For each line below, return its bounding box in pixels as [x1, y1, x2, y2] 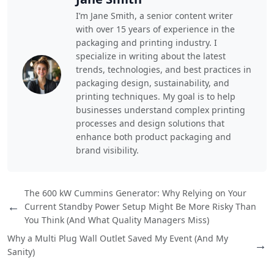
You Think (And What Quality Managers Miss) [24, 213, 209, 226]
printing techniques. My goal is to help [76, 90, 235, 102]
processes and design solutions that [76, 117, 224, 129]
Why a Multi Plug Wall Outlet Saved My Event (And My [7, 232, 228, 244]
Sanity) [7, 245, 35, 257]
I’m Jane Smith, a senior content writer [76, 9, 233, 21]
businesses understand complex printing [76, 103, 245, 116]
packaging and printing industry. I [76, 36, 217, 48]
